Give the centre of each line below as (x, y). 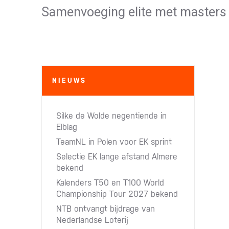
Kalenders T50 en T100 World (110, 183)
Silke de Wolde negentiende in (111, 116)
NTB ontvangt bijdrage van (105, 209)
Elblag (66, 127)
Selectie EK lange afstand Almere (117, 157)
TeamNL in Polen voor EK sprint (114, 142)
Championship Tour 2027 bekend (117, 194)
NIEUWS (69, 81)
